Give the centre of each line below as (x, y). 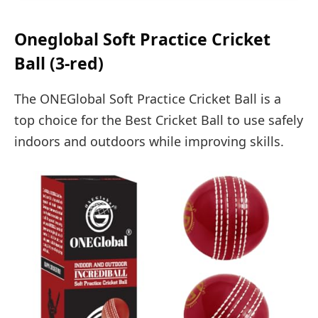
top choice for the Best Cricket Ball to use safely (159, 120)
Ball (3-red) (59, 64)
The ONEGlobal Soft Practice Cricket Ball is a (148, 98)
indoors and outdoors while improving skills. (149, 141)
